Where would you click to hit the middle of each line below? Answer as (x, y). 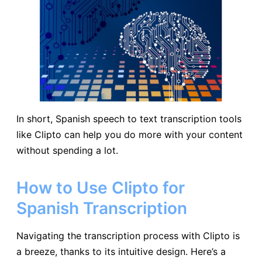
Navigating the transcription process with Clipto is (128, 236)
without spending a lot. (67, 150)
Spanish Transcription (102, 208)
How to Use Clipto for (101, 188)
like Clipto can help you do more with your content (130, 134)
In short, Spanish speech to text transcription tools (129, 118)
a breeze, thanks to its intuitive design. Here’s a (121, 252)
